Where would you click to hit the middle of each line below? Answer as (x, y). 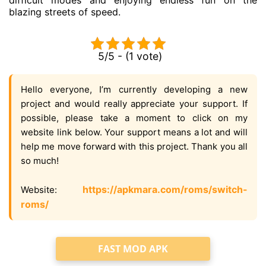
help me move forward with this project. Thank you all (134, 146)
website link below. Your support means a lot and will (134, 132)
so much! (40, 160)
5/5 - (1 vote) (130, 56)
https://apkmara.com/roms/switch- (165, 189)
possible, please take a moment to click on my (134, 118)
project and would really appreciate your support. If (134, 103)
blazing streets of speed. (65, 12)
